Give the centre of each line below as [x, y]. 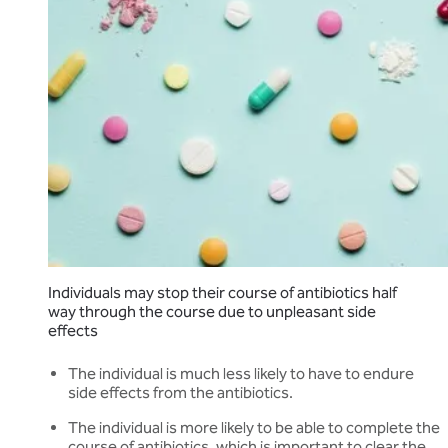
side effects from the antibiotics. [180, 393]
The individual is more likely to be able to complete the [254, 428]
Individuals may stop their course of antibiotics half [222, 293]
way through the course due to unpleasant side [212, 312]
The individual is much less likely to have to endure [241, 374]
